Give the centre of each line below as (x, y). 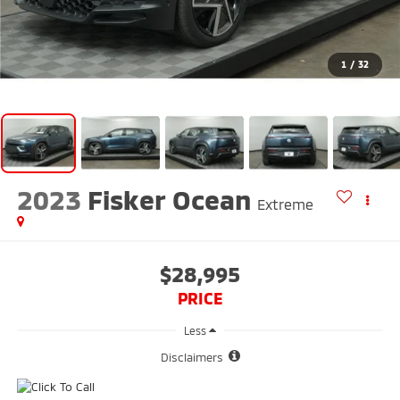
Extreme (285, 204)
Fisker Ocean (169, 200)
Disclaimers (192, 358)
